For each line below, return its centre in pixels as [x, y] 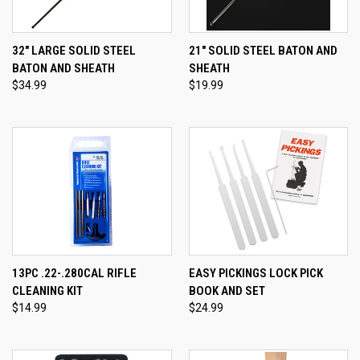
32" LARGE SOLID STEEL [74, 51]
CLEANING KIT [47, 290]
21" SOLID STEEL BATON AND [263, 51]
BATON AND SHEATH [63, 69]
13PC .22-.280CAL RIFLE [74, 273]
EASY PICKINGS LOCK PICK [256, 273]
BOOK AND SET [227, 290]
